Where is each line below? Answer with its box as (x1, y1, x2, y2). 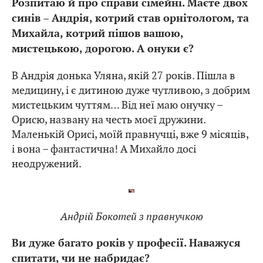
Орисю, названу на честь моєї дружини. (12, 112, 205, 126)
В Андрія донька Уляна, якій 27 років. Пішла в (12, 68, 235, 82)
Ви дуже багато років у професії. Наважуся (12, 237, 241, 249)
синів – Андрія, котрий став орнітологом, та (12, 12, 249, 25)
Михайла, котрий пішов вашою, (12, 27, 183, 40)
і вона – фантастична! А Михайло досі (12, 141, 196, 156)
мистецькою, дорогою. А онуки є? (12, 42, 194, 55)
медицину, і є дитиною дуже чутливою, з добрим (12, 83, 250, 97)
